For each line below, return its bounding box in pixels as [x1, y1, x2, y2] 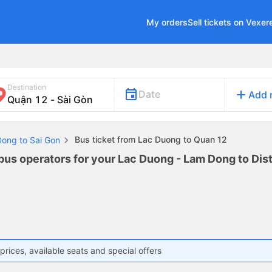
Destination [7, 83, 46, 92]
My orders [146, 16, 188, 27]
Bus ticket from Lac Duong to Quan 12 [72, 134, 227, 144]
